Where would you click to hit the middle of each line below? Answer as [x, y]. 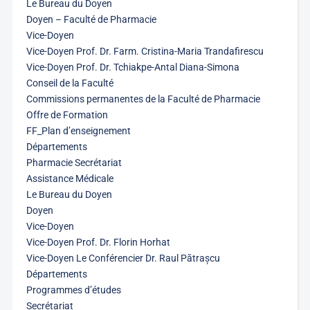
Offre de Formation [67, 115]
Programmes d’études [73, 290]
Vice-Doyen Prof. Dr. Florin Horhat [98, 242]
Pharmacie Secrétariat [74, 163]
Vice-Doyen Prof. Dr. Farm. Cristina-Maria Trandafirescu [145, 51]
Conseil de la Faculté [70, 83]
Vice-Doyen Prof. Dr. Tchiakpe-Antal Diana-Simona [133, 67]
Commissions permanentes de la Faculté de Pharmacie [143, 99]
